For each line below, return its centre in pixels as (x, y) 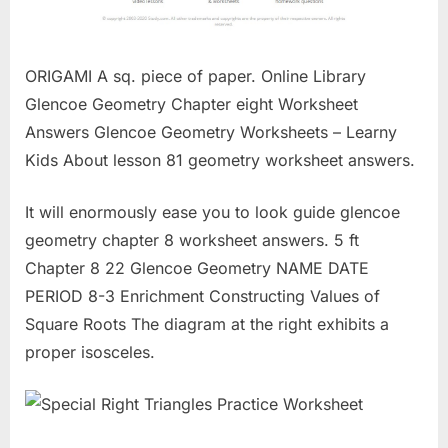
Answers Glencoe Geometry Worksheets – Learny (211, 132)
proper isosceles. (90, 352)
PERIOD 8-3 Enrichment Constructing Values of (202, 296)
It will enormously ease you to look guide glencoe (212, 212)
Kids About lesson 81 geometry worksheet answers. (220, 160)
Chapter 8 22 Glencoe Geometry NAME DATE (197, 268)
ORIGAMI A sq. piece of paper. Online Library (195, 76)
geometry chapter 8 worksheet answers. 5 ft (192, 240)
